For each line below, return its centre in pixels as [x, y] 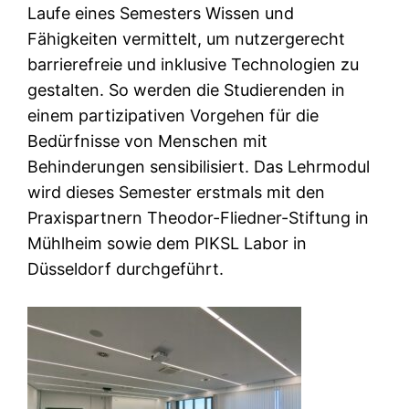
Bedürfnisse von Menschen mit [148, 141]
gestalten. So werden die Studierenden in [187, 89]
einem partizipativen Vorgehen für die [173, 115]
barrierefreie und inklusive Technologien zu [194, 64]
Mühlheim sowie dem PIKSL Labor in [168, 243]
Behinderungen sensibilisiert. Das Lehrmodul [199, 166]
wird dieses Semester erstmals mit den [177, 192]
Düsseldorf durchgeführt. [126, 268]
